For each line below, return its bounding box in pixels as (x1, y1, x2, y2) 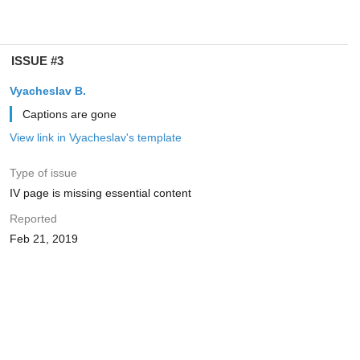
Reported (9, 212, 57, 225)
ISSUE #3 (10, 54, 63, 67)
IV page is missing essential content (9, 186, 191, 199)
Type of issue (9, 166, 77, 179)
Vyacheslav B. (9, 84, 86, 97)
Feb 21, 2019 (9, 232, 78, 245)
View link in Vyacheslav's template (9, 131, 182, 144)
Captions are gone (22, 108, 117, 121)
